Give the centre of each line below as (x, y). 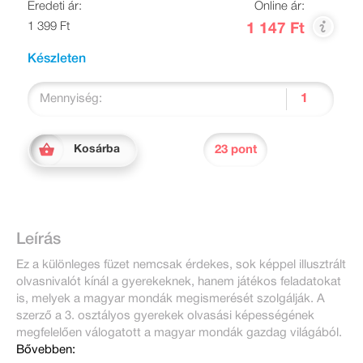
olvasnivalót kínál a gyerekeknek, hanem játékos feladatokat (179, 282)
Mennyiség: (71, 99)
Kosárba (97, 150)
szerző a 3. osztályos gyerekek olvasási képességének (165, 316)
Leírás (38, 240)
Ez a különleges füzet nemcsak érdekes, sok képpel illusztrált (181, 265)
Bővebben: (46, 350)
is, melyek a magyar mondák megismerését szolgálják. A (171, 299)
